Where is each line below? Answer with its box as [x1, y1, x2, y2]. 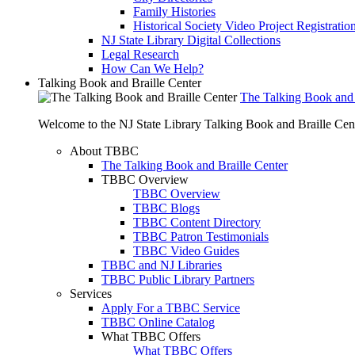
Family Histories [133, 5, 216, 18]
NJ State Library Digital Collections [101, 33, 281, 47]
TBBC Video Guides [133, 244, 239, 258]
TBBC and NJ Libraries [101, 258, 222, 272]
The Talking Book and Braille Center [101, 158, 288, 172]
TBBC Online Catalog [101, 315, 215, 329]
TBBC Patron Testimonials [133, 230, 269, 243]
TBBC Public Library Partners [101, 273, 254, 286]
